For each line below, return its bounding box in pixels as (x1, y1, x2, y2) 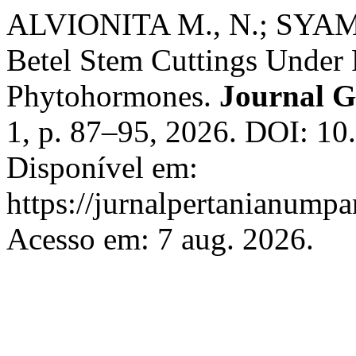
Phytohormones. (6, 79, 219, 113)
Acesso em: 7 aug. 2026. (6, 222, 314, 256)
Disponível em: (6, 150, 198, 184)
